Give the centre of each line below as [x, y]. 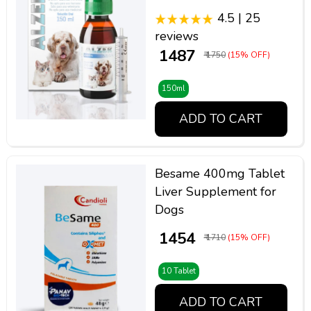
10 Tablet [178, 271]
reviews [176, 36]
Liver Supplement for [215, 192]
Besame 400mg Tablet [219, 174]
